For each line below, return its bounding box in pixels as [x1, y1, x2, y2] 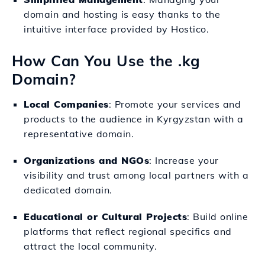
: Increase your [149, 154, 219, 166]
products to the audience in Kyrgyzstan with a [24, 113, 244, 125]
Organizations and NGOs [24, 154, 149, 166]
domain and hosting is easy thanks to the [24, 8, 220, 20]
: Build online [187, 211, 248, 222]
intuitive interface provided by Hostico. [24, 23, 209, 35]
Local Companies [24, 98, 109, 110]
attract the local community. [24, 240, 157, 252]
